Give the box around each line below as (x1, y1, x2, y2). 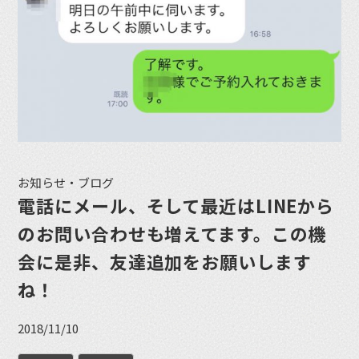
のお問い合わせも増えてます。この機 (18, 220, 327, 246)
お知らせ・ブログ (18, 173, 115, 191)
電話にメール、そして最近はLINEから (18, 192, 335, 218)
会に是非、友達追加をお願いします (18, 248, 312, 274)
